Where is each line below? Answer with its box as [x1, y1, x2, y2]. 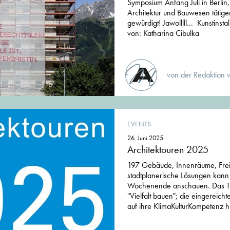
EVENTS [127, 119, 151, 129]
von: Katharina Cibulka [127, 28, 199, 39]
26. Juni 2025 [127, 133, 163, 143]
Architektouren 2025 [127, 143, 208, 157]
